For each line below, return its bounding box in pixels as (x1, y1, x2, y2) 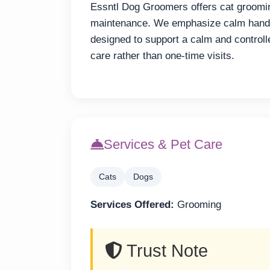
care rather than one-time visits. (90, 49, 234, 61)
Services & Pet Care (104, 137, 222, 152)
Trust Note (122, 240, 208, 260)
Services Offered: (90, 199, 174, 211)
